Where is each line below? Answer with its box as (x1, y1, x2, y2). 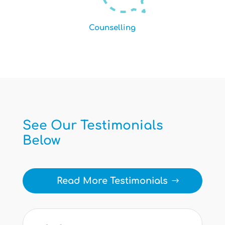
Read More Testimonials (57, 176, 168, 186)
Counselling (89, 24, 136, 33)
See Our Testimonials (22, 119, 163, 133)
